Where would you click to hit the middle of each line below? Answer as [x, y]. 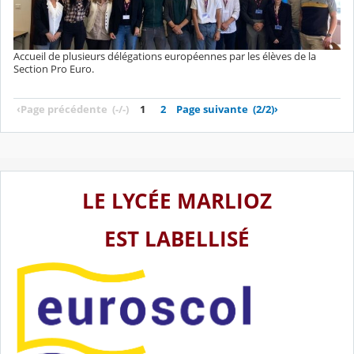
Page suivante [212, 109]
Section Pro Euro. [54, 68]
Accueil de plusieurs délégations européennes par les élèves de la [165, 56]
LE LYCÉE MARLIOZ [177, 201]
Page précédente [64, 109]
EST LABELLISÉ [177, 239]
